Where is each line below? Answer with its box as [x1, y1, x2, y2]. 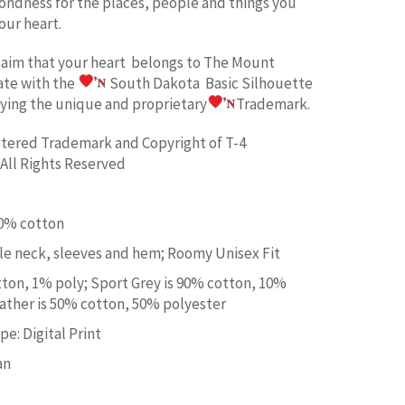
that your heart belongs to [27, 52, 203, 72]
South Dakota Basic [107, 72, 241, 93]
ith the [32, 72, 78, 93]
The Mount [203, 52, 275, 72]
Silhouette [241, 72, 313, 93]
